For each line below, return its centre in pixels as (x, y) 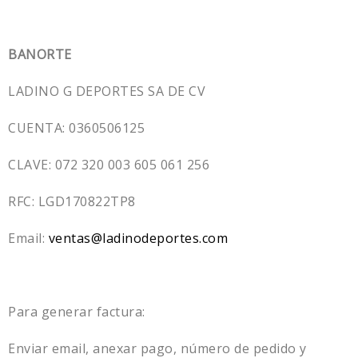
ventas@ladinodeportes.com (138, 238)
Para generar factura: (77, 311)
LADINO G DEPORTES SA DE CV (107, 91)
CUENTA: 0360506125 (76, 127)
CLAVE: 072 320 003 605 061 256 (109, 164)
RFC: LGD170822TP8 (72, 201)
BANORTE (40, 54)
